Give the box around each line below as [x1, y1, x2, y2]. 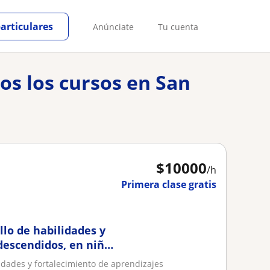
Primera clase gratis [121, 178, 216, 191]
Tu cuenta [158, 20, 198, 33]
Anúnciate [93, 20, 134, 33]
